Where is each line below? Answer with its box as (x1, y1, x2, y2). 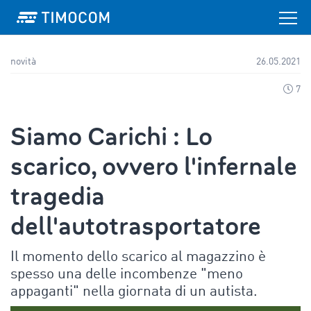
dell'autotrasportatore (10, 210, 261, 243)
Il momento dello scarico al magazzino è (10, 250, 266, 264)
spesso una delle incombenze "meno (10, 267, 243, 282)
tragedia (10, 180, 105, 213)
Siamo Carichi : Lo (10, 120, 212, 153)
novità (10, 58, 36, 67)
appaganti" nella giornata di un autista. (10, 285, 258, 299)
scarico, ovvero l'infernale (10, 150, 297, 183)
